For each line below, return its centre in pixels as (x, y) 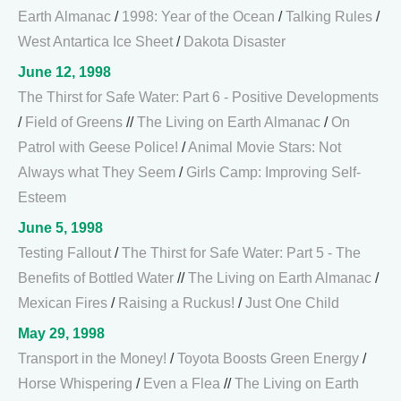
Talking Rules (329, 17)
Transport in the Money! (92, 358)
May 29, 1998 (61, 333)
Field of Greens (74, 122)
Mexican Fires (63, 303)
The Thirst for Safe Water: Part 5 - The (241, 253)
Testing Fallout (64, 253)
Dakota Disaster (235, 42)
